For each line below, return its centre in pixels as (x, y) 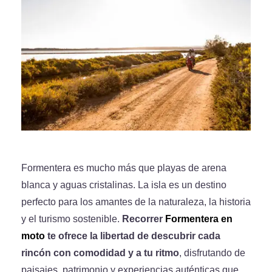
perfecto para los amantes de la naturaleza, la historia (136, 202)
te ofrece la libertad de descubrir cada (133, 236)
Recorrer (144, 219)
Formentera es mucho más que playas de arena (124, 168)
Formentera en (199, 219)
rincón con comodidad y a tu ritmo (100, 253)
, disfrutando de (212, 253)
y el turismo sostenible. (72, 219)
